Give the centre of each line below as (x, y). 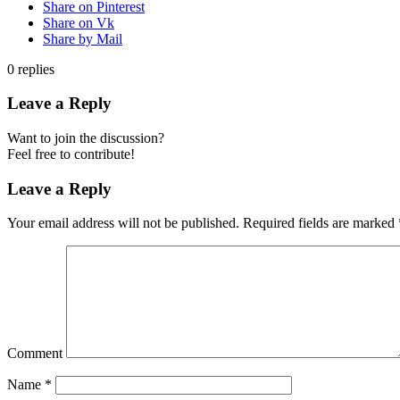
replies (36, 69)
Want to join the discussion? (86, 138)
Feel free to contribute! (71, 154)
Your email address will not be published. (123, 223)
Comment (35, 354)
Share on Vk (79, 22)
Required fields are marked (319, 223)
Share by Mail (83, 38)
